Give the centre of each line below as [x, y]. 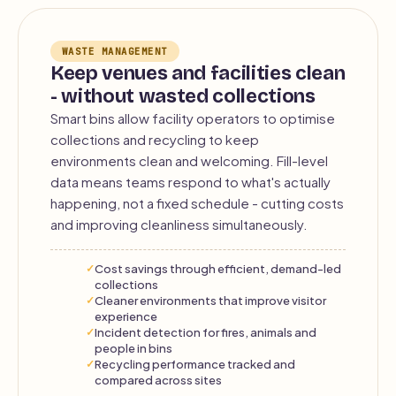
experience [126, 316]
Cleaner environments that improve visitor [210, 300]
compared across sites [158, 380]
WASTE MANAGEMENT [115, 51]
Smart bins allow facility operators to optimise [193, 118]
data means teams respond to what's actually [190, 182]
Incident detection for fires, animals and [206, 332]
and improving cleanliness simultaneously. [179, 224]
